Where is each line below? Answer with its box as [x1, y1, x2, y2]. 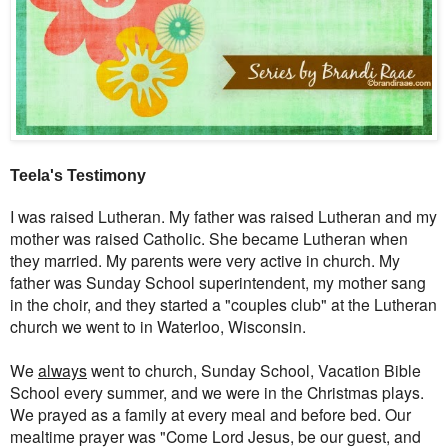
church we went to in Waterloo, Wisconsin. [10, 314, 306, 337]
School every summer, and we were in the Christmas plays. [10, 380, 424, 403]
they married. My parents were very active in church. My [10, 248, 400, 271]
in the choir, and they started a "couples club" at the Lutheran [10, 292, 437, 315]
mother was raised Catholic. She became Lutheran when [10, 226, 408, 249]
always [38, 358, 87, 381]
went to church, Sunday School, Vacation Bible [87, 358, 421, 381]
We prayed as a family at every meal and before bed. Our [10, 402, 411, 425]
